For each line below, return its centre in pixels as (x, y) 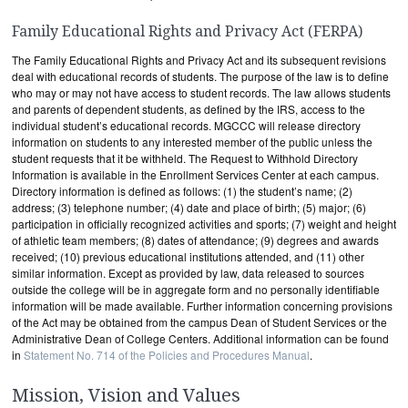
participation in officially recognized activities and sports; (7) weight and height (204, 224)
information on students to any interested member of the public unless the (192, 142)
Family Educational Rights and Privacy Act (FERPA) (187, 31)
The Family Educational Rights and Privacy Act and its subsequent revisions (199, 60)
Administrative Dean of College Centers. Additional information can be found (200, 338)
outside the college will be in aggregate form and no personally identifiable (196, 289)
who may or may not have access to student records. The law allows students (201, 92)
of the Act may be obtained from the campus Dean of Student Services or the (199, 322)
